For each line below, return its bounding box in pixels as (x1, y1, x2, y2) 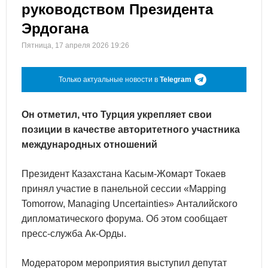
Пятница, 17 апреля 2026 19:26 (22, 41, 129, 50)
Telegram (160, 75, 191, 84)
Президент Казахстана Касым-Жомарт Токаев (22, 169, 226, 179)
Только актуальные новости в (59, 75, 160, 84)
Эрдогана (22, 20, 89, 36)
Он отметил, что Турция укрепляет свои (22, 109, 212, 120)
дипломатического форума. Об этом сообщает (22, 214, 227, 224)
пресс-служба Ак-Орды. (22, 229, 126, 239)
